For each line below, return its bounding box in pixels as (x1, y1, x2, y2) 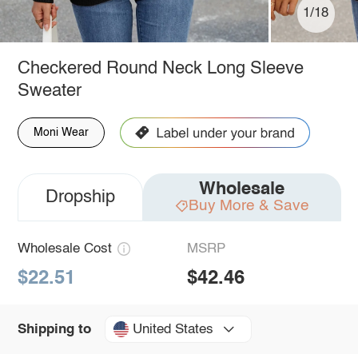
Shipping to (17, 322, 91, 336)
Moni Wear (33, 126, 89, 138)
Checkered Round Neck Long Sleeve (17, 59, 304, 78)
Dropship (45, 188, 115, 206)
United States (132, 322, 213, 336)
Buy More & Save (188, 197, 309, 213)
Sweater (17, 82, 82, 100)
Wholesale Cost (17, 241, 112, 256)
